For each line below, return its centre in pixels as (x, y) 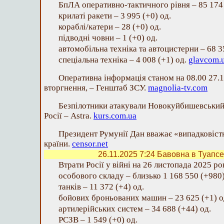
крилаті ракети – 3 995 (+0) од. (115, 16)
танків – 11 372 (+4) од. (101, 187)
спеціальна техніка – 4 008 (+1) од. (123, 60)
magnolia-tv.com (178, 88)
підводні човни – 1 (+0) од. (108, 38)
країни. (58, 144)
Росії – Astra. (69, 116)
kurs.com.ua (115, 116)
